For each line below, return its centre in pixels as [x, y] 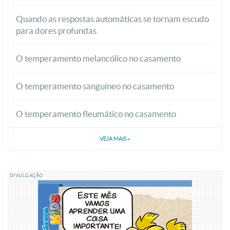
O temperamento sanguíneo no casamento [95, 86]
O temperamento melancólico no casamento [98, 59]
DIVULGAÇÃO [26, 176]
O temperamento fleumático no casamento [96, 114]
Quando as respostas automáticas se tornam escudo [112, 19]
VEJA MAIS [114, 139]
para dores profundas [56, 31]
